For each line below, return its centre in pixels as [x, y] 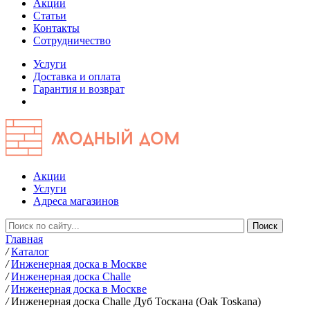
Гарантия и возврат [79, 89]
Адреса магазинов [76, 201]
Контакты [56, 28]
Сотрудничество [72, 40]
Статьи [50, 16]
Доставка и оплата [77, 76]
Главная [24, 239]
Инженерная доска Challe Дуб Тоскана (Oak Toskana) [136, 301]
